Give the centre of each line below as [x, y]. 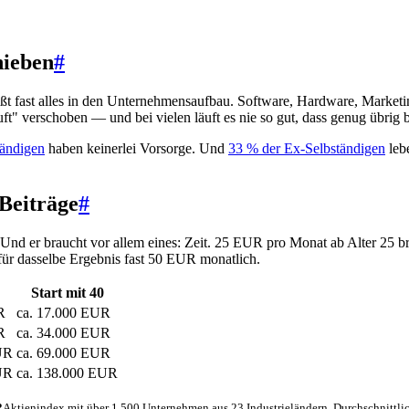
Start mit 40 [67, 292]
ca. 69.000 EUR [63, 352]
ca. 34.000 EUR [63, 332]
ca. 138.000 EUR [67, 372]
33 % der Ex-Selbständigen [307, 149]
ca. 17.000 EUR [63, 312]
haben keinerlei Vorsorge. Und [136, 149]
